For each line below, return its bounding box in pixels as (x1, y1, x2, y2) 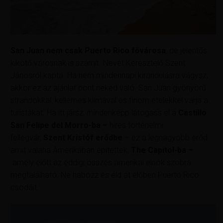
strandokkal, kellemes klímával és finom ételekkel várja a (10, 95, 209, 105)
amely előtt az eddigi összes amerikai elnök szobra (12, 157, 192, 167)
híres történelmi (110, 120, 164, 130)
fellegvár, (10, 132, 44, 142)
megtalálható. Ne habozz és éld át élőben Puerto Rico (10, 170, 200, 180)
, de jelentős (166, 45, 208, 55)
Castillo (178, 108, 207, 117)
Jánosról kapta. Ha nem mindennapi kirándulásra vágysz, (10, 70, 209, 80)
